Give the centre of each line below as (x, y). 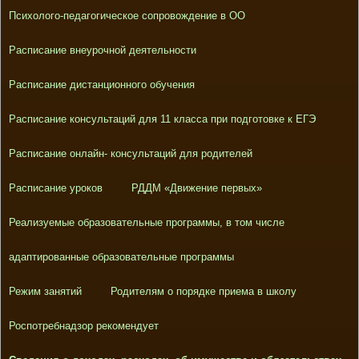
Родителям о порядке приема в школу (203, 292)
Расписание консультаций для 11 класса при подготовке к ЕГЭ (162, 119)
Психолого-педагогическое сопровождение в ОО (127, 16)
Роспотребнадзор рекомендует (83, 326)
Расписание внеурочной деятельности (102, 50)
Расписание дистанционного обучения (101, 85)
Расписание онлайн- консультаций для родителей (130, 154)
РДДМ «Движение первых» (196, 188)
